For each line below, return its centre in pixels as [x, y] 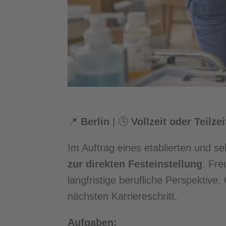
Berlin [95, 122]
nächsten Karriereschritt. [123, 196]
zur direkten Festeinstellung [135, 164]
